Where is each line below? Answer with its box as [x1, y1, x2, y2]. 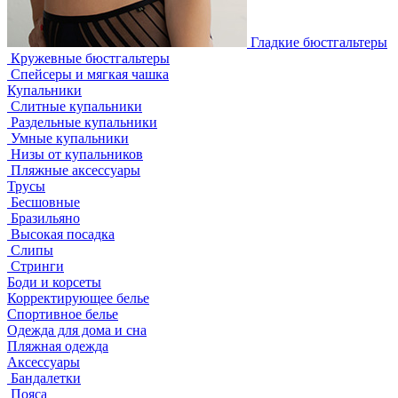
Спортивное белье [7, 306, 118, 322]
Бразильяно [7, 211, 80, 226]
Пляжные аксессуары [7, 163, 140, 178]
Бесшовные [7, 195, 80, 210]
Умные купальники [7, 131, 129, 146]
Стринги [7, 259, 64, 274]
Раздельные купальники [7, 115, 157, 130]
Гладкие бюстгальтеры [247, 35, 387, 50]
